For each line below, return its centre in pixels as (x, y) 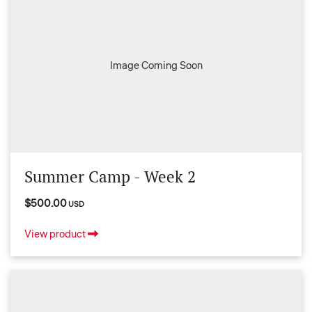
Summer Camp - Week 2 (110, 177)
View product (56, 234)
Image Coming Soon (156, 65)
